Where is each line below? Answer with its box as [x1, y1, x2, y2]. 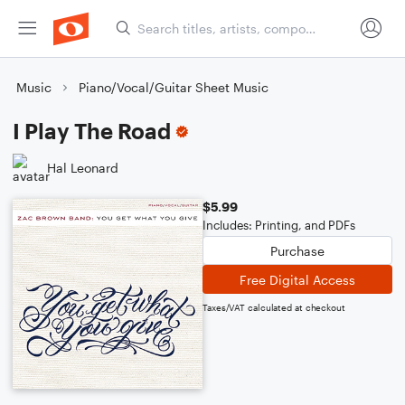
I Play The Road [13, 118, 171, 144]
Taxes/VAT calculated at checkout [202, 302, 345, 313]
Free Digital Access [240, 271, 355, 287]
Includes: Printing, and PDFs [202, 218, 355, 232]
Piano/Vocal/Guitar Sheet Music [79, 80, 268, 95]
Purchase [270, 242, 325, 259]
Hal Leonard [47, 159, 118, 175]
